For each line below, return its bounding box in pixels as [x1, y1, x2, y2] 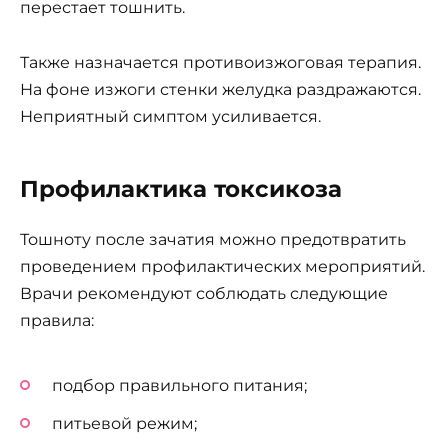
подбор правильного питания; [52, 376, 307, 396]
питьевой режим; [52, 414, 197, 434]
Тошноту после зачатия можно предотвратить [20, 229, 406, 249]
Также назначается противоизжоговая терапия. [20, 52, 421, 72]
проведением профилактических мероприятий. [20, 256, 425, 276]
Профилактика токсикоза [20, 174, 342, 203]
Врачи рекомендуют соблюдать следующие [20, 283, 388, 303]
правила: [20, 310, 94, 330]
